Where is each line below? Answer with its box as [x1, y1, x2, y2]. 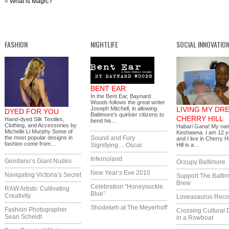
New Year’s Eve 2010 [90, 169, 150, 176]
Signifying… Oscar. [90, 141, 143, 149]
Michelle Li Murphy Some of [5, 128, 73, 134]
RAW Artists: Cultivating [5, 185, 70, 192]
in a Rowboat [176, 214, 213, 221]
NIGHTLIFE [90, 38, 118, 50]
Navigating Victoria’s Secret [5, 171, 81, 178]
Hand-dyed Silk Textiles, [5, 116, 64, 122]
